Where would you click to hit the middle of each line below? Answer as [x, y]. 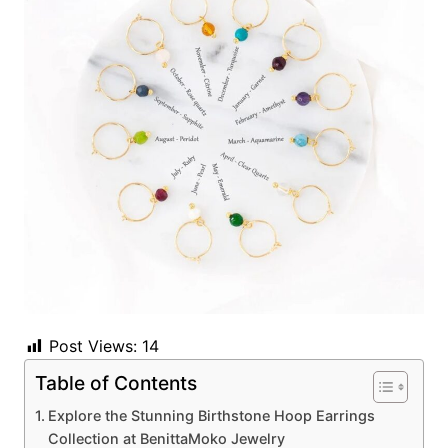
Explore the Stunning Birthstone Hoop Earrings [211, 416]
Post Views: [92, 346]
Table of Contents [115, 383]
